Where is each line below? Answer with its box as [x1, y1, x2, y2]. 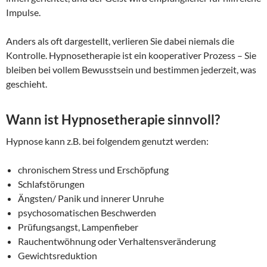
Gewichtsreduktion [18, 250, 97, 262]
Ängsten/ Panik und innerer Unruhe [18, 193, 164, 204]
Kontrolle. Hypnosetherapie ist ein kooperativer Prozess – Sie [6, 49, 256, 61]
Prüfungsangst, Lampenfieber [18, 221, 138, 233]
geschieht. [6, 78, 47, 90]
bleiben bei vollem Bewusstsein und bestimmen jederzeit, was [6, 64, 256, 76]
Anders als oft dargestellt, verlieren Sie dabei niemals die [6, 35, 234, 47]
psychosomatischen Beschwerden [18, 207, 156, 219]
